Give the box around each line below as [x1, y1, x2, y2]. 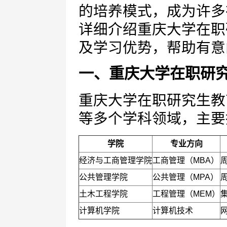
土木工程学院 [79, 190, 128, 198]
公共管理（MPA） [153, 173, 218, 181]
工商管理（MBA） [153, 156, 219, 165]
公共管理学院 [79, 173, 128, 181]
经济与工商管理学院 [79, 156, 152, 165]
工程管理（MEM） [153, 190, 220, 198]
